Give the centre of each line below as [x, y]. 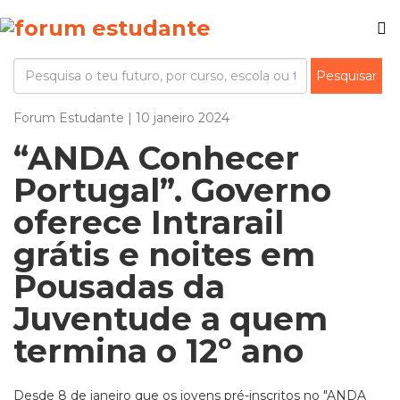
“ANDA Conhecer [156, 158]
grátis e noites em [164, 254]
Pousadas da [119, 287]
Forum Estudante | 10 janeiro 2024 [121, 118]
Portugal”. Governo [172, 190]
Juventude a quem [171, 319]
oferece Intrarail [149, 222]
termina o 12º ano [158, 351]
